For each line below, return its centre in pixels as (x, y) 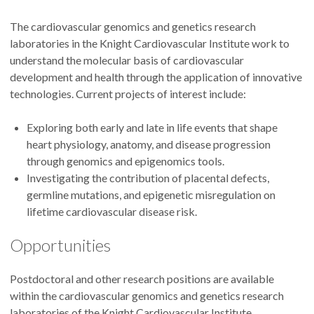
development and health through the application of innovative (156, 77)
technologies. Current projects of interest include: (128, 94)
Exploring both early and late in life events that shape (152, 128)
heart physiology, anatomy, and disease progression (149, 144)
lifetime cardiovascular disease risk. (112, 212)
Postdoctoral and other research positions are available (142, 279)
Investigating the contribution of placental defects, (148, 178)
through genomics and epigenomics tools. (127, 161)
